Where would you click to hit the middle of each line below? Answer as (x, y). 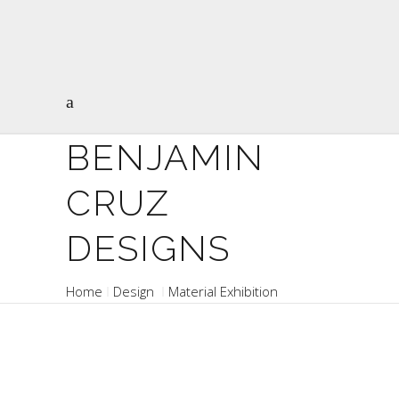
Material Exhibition (223, 292)
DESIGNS (148, 248)
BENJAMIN (165, 157)
